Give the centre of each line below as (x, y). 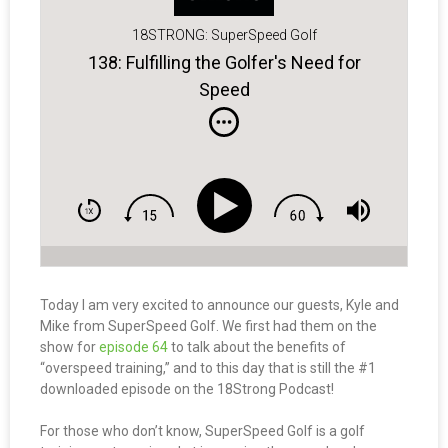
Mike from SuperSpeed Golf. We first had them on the (208, 326)
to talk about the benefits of (257, 347)
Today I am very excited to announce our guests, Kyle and (219, 305)
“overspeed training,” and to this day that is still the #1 (208, 368)
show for (69, 347)
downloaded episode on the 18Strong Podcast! (187, 389)
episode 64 (133, 347)
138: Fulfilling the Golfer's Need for (224, 62)
